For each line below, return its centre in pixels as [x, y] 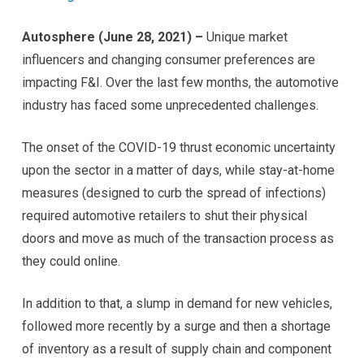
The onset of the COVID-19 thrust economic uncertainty [178, 147]
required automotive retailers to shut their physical [164, 215]
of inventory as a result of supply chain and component [176, 349]
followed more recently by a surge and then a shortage [176, 326]
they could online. [71, 261]
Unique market [247, 37]
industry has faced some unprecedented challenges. [170, 105]
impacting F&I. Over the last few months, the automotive [180, 82]
